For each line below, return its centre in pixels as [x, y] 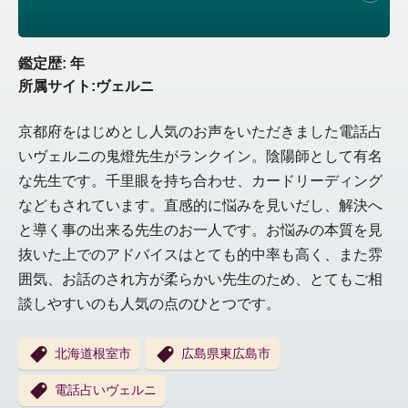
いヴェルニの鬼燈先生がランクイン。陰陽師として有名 [200, 157]
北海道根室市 [93, 354]
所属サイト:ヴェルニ [86, 87]
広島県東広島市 [226, 354]
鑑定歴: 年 [51, 64]
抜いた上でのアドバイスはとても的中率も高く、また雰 [200, 255]
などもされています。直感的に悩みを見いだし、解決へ [200, 206]
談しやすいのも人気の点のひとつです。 [149, 304]
